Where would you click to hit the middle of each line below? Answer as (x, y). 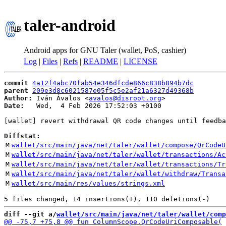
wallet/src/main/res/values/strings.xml (88, 183)
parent (16, 91)
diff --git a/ (30, 214)
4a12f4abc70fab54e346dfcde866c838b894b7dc (113, 83)
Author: (18, 98)
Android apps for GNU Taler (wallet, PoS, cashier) (105, 50)
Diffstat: (22, 136)
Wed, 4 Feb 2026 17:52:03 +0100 (93, 106)
